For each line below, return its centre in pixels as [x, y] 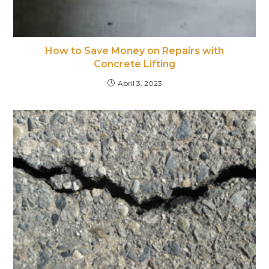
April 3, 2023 [140, 83]
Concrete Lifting [134, 64]
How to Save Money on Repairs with [134, 51]
